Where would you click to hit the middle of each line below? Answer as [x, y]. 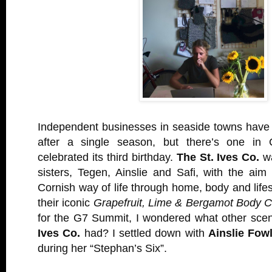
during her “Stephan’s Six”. [102, 248]
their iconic [66, 202]
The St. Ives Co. [218, 157]
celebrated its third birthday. [107, 157]
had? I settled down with [144, 233]
